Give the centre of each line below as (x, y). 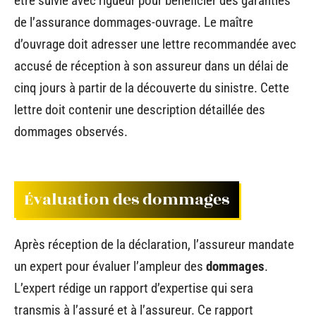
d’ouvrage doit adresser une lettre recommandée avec (155, 44)
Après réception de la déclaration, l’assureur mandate (154, 244)
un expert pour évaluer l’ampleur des (110, 266)
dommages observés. (71, 132)
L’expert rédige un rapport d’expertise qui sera (134, 288)
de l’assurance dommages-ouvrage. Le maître (134, 22)
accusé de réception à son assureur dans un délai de (151, 66)
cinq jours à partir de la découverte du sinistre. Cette (152, 88)
